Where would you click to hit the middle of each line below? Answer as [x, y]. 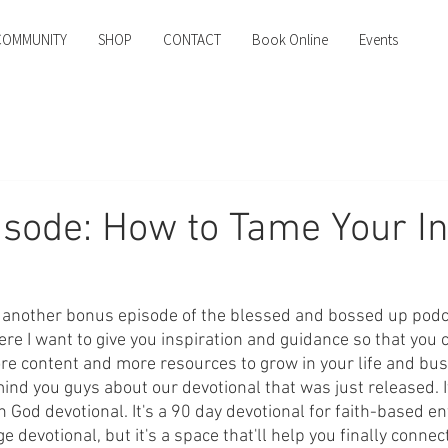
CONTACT [191, 40]
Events [378, 40]
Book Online [289, 40]
